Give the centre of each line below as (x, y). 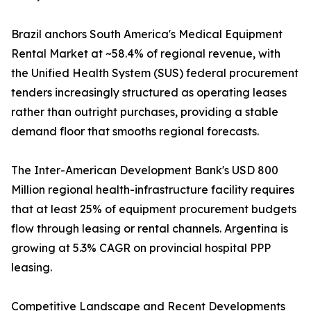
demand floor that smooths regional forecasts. (135, 132)
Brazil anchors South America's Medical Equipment (147, 34)
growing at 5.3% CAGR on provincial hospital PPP (141, 248)
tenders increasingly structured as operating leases (149, 93)
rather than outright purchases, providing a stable (145, 112)
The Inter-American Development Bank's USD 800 (145, 170)
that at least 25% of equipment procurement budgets (154, 209)
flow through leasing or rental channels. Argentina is (150, 229)
